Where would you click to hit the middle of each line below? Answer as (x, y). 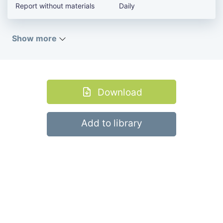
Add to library (111, 123)
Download (120, 93)
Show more (35, 39)
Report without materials (55, 6)
